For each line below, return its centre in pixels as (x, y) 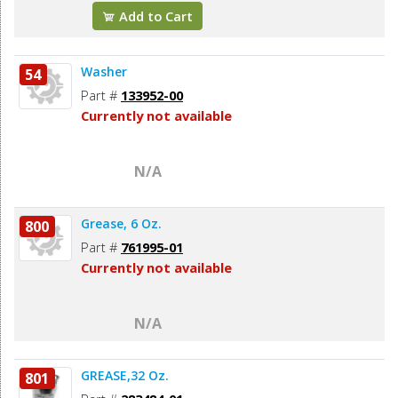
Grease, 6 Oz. (121, 223)
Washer (104, 71)
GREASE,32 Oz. (125, 375)
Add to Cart (154, 16)
